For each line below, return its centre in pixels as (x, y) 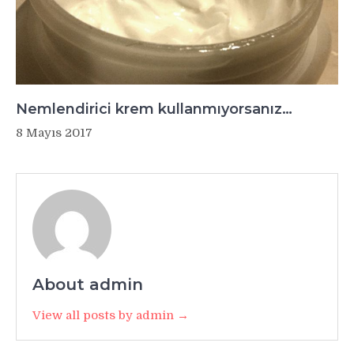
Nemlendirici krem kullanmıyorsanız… (154, 109)
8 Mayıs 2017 (54, 132)
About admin (88, 284)
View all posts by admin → (111, 315)
